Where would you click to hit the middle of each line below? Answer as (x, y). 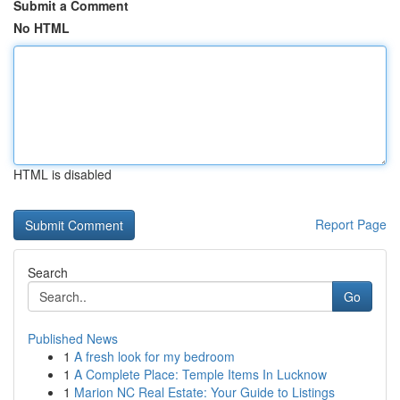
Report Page (351, 224)
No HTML (42, 28)
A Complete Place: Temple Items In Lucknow (200, 374)
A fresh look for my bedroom (154, 356)
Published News (73, 338)
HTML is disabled (62, 174)
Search (48, 272)
